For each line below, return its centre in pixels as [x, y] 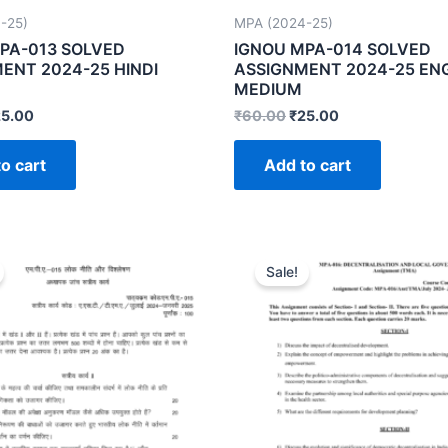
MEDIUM [268, 88]
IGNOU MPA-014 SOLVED [332, 48]
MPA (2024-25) [283, 22]
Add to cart [307, 164]
